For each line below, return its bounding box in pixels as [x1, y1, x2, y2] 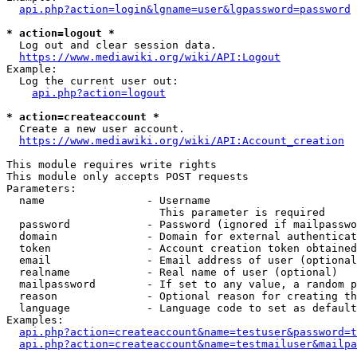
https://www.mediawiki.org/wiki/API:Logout [19, 51, 280, 63]
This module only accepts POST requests [6, 171, 249, 182]
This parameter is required [6, 206, 325, 218]
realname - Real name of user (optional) [6, 266, 338, 278]
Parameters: [6, 182, 76, 194]
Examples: [6, 314, 64, 326]
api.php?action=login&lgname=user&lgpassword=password [19, 3, 351, 15]
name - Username [6, 194, 210, 206]
